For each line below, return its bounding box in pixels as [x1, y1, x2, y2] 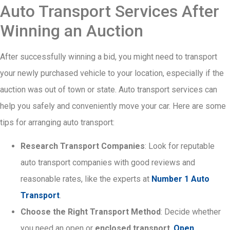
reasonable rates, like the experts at [21, 174, 151, 184]
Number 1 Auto [151, 174, 209, 184]
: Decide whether [161, 207, 221, 217]
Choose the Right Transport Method [21, 207, 161, 217]
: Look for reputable [145, 141, 215, 151]
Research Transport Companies [21, 141, 145, 151]
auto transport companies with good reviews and [21, 158, 195, 168]
